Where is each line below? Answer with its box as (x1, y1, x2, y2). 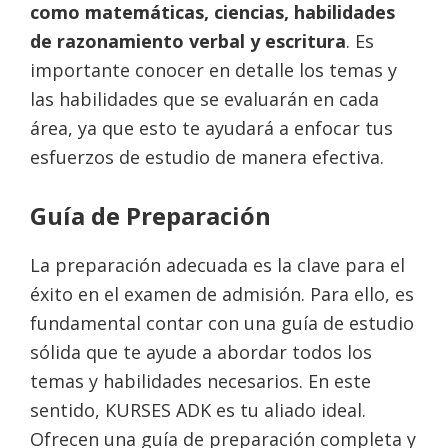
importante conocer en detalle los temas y (30, 58, 397, 82)
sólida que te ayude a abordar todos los (30, 340, 372, 364)
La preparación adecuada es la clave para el (30, 253, 405, 277)
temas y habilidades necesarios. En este (30, 369, 371, 393)
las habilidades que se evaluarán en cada (30, 87, 379, 111)
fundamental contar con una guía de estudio (30, 311, 414, 335)
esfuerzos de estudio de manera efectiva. (30, 145, 384, 169)
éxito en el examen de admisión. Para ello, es (30, 282, 414, 306)
